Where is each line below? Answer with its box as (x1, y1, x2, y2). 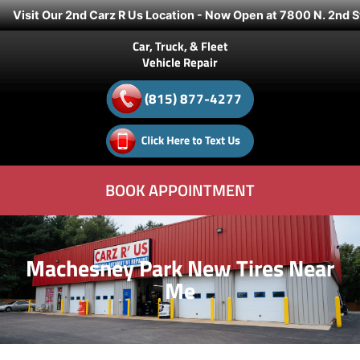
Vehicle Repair (142, 53, 218, 72)
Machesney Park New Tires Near (26, 251, 334, 285)
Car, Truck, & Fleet (133, 37, 227, 55)
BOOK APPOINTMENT (105, 178, 255, 202)
